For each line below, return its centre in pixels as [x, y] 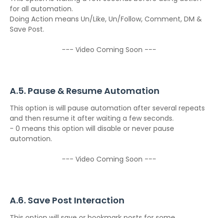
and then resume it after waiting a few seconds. [92, 118]
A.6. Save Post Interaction [67, 200]
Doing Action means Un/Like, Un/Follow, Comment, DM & [106, 19]
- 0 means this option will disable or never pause [92, 128]
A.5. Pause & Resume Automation [85, 91]
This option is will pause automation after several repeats [107, 108]
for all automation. [41, 9]
